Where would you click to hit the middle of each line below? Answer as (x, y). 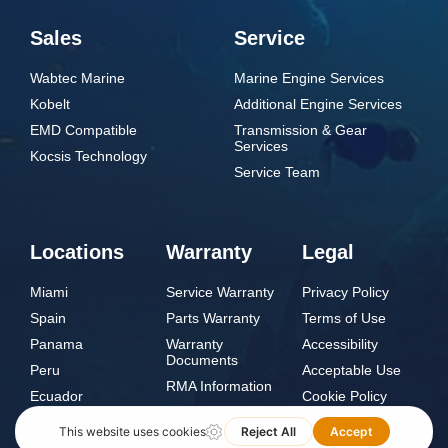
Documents (202, 360)
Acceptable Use (351, 370)
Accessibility (340, 344)
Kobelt (50, 104)
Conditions (199, 428)
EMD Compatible (83, 130)
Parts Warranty (213, 318)
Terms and (199, 412)
